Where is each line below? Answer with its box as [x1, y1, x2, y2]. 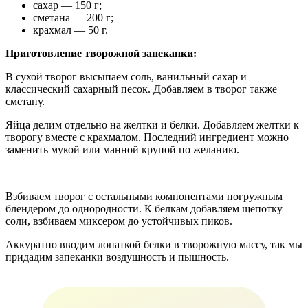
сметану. [5, 95, 45, 107]
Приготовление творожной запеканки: [5, 47, 197, 59]
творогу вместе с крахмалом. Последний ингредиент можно [5, 131, 289, 143]
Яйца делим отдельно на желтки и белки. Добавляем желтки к [5, 118, 299, 131]
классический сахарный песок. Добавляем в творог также [5, 82, 277, 95]
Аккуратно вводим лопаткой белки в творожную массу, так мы [5, 238, 302, 250]
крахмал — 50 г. [33, 23, 108, 36]
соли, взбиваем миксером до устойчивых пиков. [5, 214, 232, 227]
